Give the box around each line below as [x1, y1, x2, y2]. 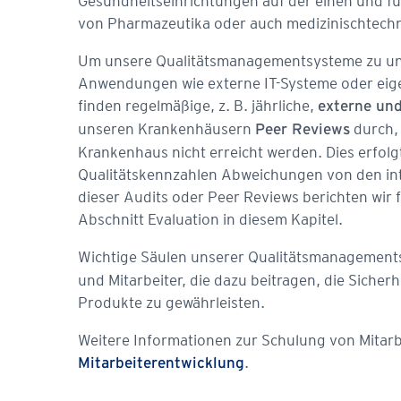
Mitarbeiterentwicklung [78, 357, 244, 371]
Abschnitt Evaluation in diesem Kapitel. [78, 210, 343, 228]
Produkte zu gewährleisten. [78, 294, 265, 311]
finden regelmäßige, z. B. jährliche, [78, 97, 318, 115]
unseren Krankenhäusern [78, 120, 255, 138]
